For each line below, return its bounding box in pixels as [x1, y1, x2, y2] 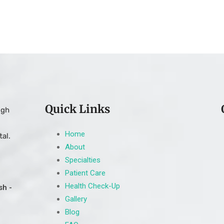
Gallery [64, 194, 87, 203]
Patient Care [64, 168, 105, 177]
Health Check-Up [64, 181, 120, 190]
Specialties [64, 155, 100, 164]
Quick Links [44, 101, 110, 116]
